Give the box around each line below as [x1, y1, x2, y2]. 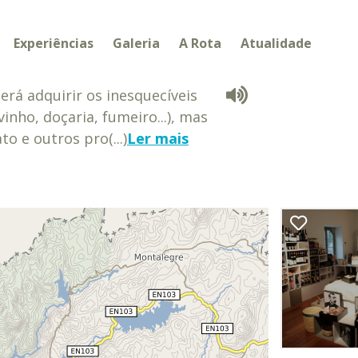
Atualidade [241, 34, 312, 52]
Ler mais [127, 129, 189, 148]
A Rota [179, 34, 222, 52]
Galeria [113, 34, 161, 52]
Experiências [14, 34, 94, 52]
